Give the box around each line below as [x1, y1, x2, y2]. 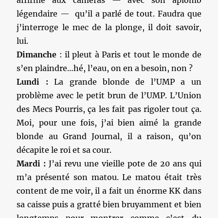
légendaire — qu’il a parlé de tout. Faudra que [17, 9, 201, 18]
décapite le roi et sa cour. [17, 145, 112, 155]
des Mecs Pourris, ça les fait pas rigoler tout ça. [17, 104, 201, 114]
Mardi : [17, 159, 49, 168]
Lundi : [17, 77, 54, 87]
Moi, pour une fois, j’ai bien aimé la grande [17, 118, 201, 127]
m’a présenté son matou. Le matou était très [17, 172, 201, 182]
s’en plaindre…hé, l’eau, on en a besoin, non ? [17, 63, 193, 73]
